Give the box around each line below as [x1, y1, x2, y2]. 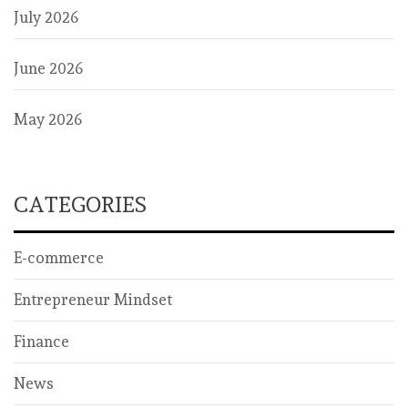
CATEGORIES [14, 191, 147, 219]
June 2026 [14, 59, 83, 78]
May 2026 [14, 110, 82, 129]
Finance [14, 332, 69, 352]
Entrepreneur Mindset [14, 291, 172, 310]
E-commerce [14, 249, 104, 268]
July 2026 [14, 8, 78, 27]
